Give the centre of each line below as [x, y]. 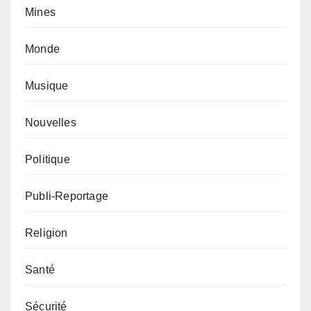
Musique [47, 85]
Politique [48, 159]
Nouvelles [51, 122]
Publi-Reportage [67, 196]
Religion [47, 233]
